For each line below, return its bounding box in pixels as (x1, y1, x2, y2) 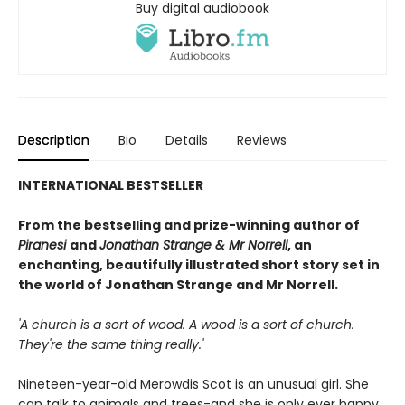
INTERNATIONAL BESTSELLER (18, 175, 203, 194)
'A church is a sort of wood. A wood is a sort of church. (18, 315, 354, 334)
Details (165, 130, 208, 149)
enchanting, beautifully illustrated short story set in (18, 255, 380, 274)
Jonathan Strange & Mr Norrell (99, 235, 287, 254)
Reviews (237, 130, 287, 149)
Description (18, 130, 89, 149)
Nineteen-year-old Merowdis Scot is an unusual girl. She (18, 374, 369, 393)
